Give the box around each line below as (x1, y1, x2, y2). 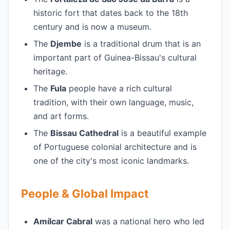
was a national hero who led (92, 216, 204, 226)
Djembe (50, 39, 82, 49)
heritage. (33, 66, 67, 76)
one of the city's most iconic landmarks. (33, 156, 189, 166)
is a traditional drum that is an (82, 39, 201, 49)
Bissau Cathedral (50, 128, 119, 138)
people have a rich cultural (66, 83, 172, 93)
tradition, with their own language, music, (33, 97, 194, 107)
